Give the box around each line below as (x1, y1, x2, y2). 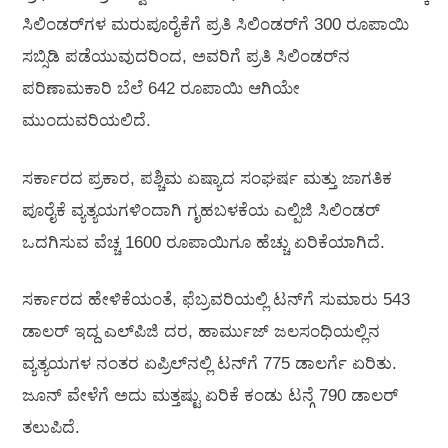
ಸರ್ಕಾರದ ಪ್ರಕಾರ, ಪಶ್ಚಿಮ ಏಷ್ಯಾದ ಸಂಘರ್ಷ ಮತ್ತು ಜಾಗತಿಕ (22, 168, 392, 188)
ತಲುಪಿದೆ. (22, 418, 80, 438)
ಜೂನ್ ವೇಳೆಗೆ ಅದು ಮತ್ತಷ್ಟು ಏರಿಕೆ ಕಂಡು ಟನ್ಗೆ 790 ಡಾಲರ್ (22, 386, 398, 406)
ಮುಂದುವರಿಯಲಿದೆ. (22, 111, 151, 131)
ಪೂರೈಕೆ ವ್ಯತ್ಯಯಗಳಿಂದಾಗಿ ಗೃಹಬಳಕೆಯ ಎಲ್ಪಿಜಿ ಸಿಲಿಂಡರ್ (22, 200, 380, 220)
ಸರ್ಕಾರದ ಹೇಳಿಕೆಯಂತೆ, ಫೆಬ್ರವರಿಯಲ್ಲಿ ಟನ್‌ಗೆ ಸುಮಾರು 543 (22, 290, 410, 310)
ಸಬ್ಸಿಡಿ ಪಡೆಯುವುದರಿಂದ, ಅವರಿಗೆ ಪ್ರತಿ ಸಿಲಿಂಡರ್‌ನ (22, 47, 350, 67)
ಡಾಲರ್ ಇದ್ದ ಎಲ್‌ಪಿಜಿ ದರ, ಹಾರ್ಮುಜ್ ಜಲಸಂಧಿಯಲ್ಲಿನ (22, 322, 380, 342)
